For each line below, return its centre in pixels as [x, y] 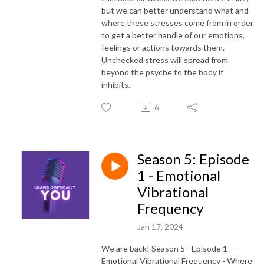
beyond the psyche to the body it [163, 72]
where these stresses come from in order [177, 22]
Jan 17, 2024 [160, 226]
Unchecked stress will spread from [165, 60]
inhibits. [117, 84]
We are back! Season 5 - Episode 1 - [167, 248]
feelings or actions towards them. [163, 47]
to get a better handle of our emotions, [173, 35]
